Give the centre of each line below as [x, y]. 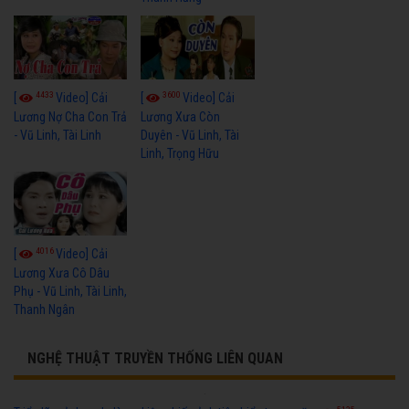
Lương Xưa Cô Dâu [62, 273]
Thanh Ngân [44, 309]
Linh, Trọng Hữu [180, 153]
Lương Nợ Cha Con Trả [70, 116]
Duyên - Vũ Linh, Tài [190, 135]
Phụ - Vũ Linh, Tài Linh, [70, 291]
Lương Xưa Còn [181, 116]
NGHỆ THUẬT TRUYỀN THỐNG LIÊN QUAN [155, 358]
